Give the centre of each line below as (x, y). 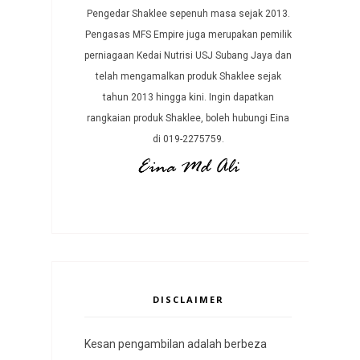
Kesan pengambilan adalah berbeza (176, 344)
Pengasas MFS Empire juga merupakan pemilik (188, 34)
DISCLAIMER (188, 299)
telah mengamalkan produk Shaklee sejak (188, 76)
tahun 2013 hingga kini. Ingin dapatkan (188, 97)
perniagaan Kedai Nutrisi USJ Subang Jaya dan (188, 55)
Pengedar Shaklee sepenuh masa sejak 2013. (188, 13)
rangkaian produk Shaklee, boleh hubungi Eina (188, 118)
